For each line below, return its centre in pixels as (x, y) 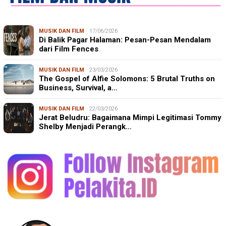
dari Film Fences (69, 49)
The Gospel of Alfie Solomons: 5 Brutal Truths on (127, 79)
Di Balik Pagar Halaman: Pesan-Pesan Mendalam (125, 40)
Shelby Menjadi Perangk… (85, 127)
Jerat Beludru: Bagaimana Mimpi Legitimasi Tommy (130, 118)
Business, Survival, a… (78, 88)
